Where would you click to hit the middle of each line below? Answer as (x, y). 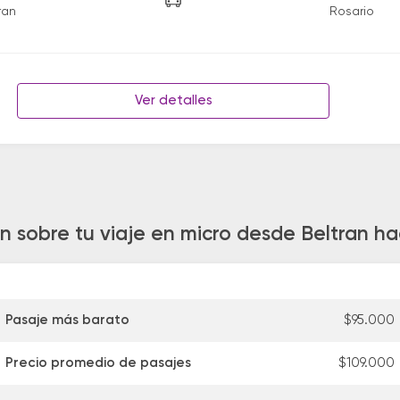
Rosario (352, 12)
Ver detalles (173, 100)
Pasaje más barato (67, 321)
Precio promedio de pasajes (98, 363)
